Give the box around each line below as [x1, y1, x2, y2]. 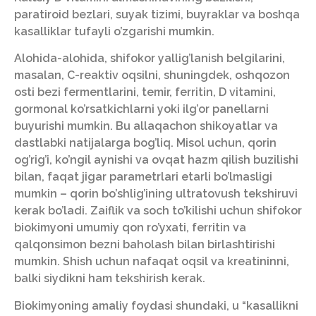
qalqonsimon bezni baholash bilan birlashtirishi [14, 238, 275, 252]
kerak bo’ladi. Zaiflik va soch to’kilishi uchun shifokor [14, 204, 302, 218]
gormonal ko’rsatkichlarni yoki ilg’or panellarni [14, 102, 269, 116]
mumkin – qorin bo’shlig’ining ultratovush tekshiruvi [14, 187, 298, 201]
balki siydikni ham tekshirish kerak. [14, 272, 205, 286]
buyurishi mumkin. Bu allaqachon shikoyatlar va [14, 119, 278, 133]
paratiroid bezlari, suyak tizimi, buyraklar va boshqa [14, 8, 300, 21]
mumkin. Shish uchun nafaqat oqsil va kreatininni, [14, 255, 289, 269]
